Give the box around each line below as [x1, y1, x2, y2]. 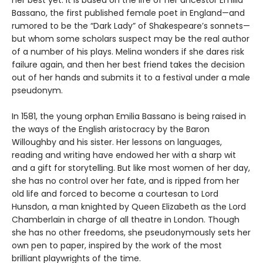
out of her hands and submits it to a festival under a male [12, 71, 250, 83]
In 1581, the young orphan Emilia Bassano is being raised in [12, 110, 246, 122]
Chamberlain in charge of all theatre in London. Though [12, 213, 240, 225]
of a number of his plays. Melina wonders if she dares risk [12, 45, 244, 58]
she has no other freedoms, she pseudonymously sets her [12, 226, 251, 238]
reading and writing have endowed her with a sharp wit [12, 149, 236, 161]
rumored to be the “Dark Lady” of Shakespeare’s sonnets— [12, 19, 250, 32]
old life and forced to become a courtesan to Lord [12, 187, 218, 200]
